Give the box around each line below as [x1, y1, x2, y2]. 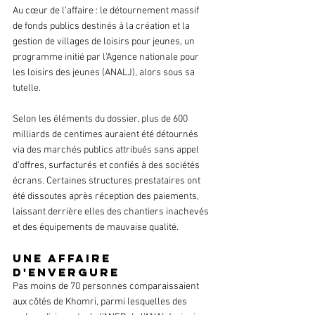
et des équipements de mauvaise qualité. [13, 221, 179, 234]
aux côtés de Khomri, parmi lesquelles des [13, 296, 189, 309]
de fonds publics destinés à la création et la [13, 20, 192, 33]
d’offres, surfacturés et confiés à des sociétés [13, 160, 202, 172]
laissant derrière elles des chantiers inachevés [13, 206, 211, 219]
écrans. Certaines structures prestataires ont [13, 175, 202, 188]
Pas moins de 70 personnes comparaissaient [13, 281, 201, 293]
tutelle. [13, 82, 41, 95]
